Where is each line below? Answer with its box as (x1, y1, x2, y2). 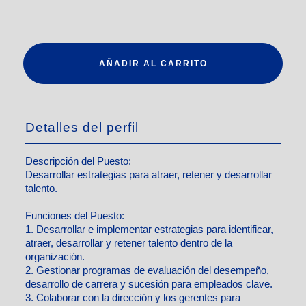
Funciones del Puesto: (25, 210, 125, 221)
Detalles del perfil (25, 120, 139, 135)
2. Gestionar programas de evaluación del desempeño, (25, 264, 270, 276)
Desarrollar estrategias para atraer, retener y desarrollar (25, 169, 273, 180)
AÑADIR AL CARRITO (98, 58, 208, 68)
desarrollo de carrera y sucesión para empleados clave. (25, 278, 273, 290)
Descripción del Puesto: (25, 155, 132, 167)
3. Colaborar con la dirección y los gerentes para (25, 292, 241, 303)
